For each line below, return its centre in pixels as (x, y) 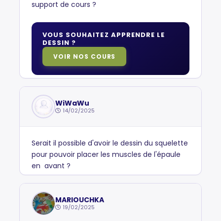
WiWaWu (72, 103)
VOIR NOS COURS (85, 56)
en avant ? (51, 166)
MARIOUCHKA (80, 200)
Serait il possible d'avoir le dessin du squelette (110, 143)
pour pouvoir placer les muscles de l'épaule (106, 154)
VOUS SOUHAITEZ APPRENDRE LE (104, 35)
